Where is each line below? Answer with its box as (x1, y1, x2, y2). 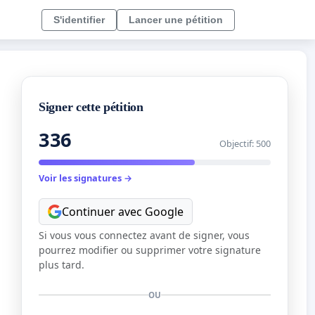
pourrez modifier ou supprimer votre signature (39, 243, 261, 257)
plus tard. (39, 257, 84, 271)
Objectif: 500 (219, 137, 271, 150)
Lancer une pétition (129, 13, 223, 25)
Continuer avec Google (62, 203, 184, 219)
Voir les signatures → (39, 172, 132, 185)
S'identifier (53, 13, 105, 25)
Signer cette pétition (39, 100, 143, 115)
